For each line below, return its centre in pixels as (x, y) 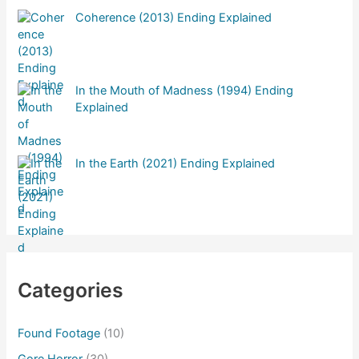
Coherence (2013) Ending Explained (174, 18)
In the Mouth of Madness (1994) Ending (185, 91)
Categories (71, 290)
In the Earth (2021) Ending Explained (175, 164)
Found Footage (59, 334)
